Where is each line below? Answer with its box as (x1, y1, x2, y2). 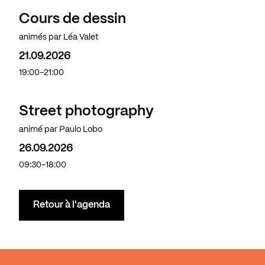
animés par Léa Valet (19, 33, 98, 42)
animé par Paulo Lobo (19, 125, 102, 134)
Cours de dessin (19, 12, 126, 27)
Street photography (19, 105, 154, 119)
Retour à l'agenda (33, 201, 110, 210)
